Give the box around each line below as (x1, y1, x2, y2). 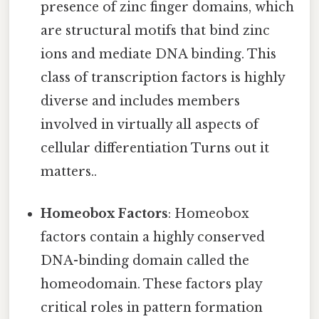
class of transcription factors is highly (41, 70, 286, 86)
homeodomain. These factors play (41, 276, 263, 293)
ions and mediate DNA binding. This (41, 46, 277, 63)
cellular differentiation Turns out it (41, 140, 270, 157)
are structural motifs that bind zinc (41, 23, 271, 39)
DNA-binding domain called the (41, 253, 250, 269)
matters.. (41, 164, 98, 180)
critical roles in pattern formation (41, 300, 263, 316)
